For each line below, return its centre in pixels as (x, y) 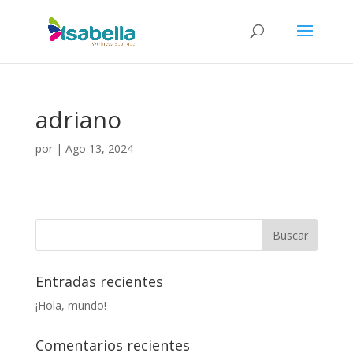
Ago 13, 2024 (99, 149)
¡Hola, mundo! (71, 305)
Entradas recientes (99, 281)
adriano (78, 119)
